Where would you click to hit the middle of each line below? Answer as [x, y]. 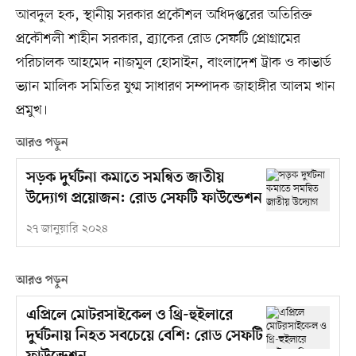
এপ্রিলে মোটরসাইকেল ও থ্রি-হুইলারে [129, 316]
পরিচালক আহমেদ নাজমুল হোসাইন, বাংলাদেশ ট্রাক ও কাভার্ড [173, 63]
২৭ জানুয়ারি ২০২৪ [67, 230]
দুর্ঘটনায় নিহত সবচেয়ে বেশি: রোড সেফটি [144, 337]
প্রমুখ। [31, 111]
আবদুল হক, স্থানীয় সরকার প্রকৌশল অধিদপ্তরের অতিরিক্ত [164, 15]
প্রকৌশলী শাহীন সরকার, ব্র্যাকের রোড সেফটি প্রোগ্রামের [158, 39]
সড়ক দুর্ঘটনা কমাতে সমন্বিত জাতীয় [125, 179]
